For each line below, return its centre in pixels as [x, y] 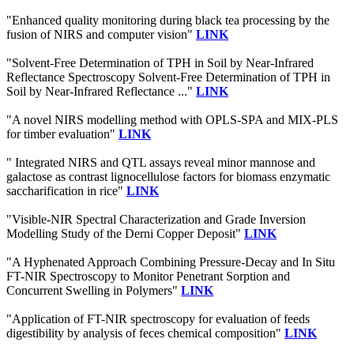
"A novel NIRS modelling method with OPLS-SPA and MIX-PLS [172, 120]
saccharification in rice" [66, 191]
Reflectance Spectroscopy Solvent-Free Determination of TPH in [168, 77]
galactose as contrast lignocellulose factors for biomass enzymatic [168, 177]
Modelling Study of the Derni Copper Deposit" [125, 234]
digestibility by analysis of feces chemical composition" [145, 333]
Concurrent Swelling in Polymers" [94, 291]
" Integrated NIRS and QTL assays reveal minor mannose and [161, 163]
